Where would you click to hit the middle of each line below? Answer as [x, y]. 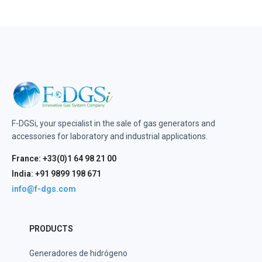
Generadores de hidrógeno [78, 254]
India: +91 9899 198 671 [56, 174]
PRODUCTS [51, 229]
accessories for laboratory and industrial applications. [110, 137]
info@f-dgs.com [44, 189]
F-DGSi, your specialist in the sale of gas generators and [113, 124]
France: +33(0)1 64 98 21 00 [64, 159]
